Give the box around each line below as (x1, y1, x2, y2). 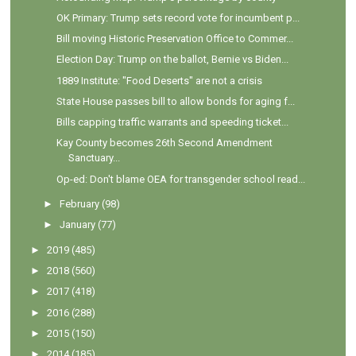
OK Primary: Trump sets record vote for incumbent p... (56, 11, 300, 24)
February (60, 198, 100, 211)
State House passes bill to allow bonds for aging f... (56, 95, 295, 107)
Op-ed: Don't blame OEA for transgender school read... (56, 172, 305, 185)
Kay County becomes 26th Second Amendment (56, 137, 273, 149)
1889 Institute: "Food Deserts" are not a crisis (56, 74, 262, 87)
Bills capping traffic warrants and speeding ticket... (56, 116, 288, 129)
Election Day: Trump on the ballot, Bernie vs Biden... (56, 53, 288, 66)
